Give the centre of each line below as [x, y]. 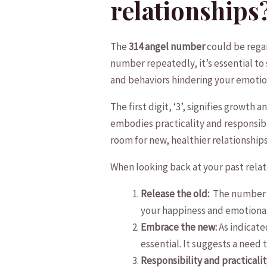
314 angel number [167, 47]
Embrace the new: [179, 227]
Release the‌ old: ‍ [177, 194]
